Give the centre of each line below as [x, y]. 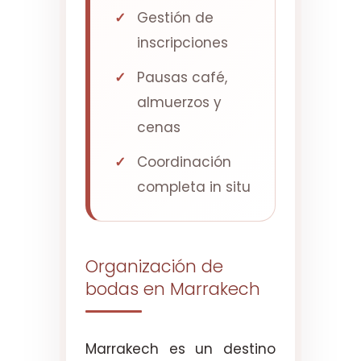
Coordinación [184, 162]
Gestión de [175, 17]
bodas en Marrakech [173, 288]
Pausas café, [182, 77]
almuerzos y [179, 102]
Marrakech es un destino [180, 349]
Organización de [154, 266]
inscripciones [183, 42]
